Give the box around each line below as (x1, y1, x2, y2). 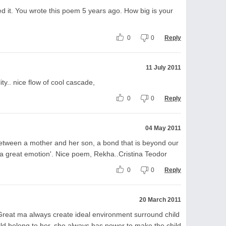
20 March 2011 (139, 196, 181, 203)
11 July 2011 (146, 64, 181, 71)
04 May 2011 (145, 124, 181, 132)
